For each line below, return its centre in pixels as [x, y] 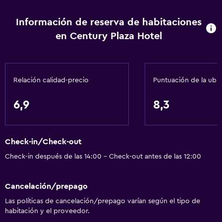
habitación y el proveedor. [47, 211]
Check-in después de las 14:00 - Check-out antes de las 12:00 [103, 157]
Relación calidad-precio [51, 80]
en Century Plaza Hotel [109, 36]
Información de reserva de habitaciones [109, 22]
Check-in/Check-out [43, 142]
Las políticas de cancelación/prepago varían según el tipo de [103, 201]
